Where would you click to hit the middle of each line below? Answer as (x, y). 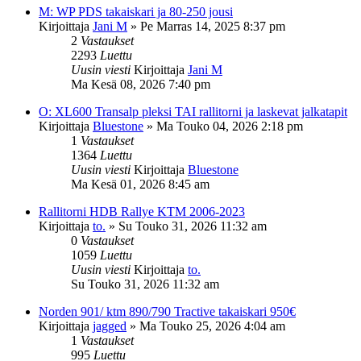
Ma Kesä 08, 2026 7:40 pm (141, 84)
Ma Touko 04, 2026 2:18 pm (230, 126)
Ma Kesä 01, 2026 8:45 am (140, 184)
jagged (110, 326)
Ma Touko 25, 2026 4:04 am (212, 326)
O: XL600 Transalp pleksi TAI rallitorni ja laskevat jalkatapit (193, 111)
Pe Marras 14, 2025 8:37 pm (213, 26)
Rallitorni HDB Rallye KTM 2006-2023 (142, 211)
